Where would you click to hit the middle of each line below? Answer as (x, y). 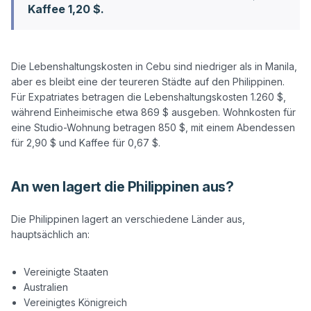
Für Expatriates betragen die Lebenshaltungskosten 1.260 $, (149, 96)
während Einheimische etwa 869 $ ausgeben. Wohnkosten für (153, 112)
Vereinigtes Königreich (75, 302)
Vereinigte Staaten (66, 271)
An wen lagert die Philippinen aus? (123, 186)
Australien (46, 287)
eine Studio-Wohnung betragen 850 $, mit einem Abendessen (153, 127)
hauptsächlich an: (50, 234)
